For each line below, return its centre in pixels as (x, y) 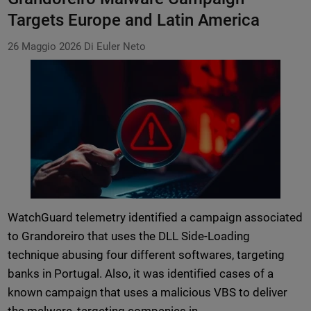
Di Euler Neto (115, 47)
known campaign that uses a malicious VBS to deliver (148, 293)
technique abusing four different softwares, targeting (146, 255)
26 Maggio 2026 (44, 47)
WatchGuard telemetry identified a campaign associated (155, 218)
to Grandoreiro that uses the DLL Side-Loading (129, 236)
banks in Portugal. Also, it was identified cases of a (141, 274)
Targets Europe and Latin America (134, 20)
